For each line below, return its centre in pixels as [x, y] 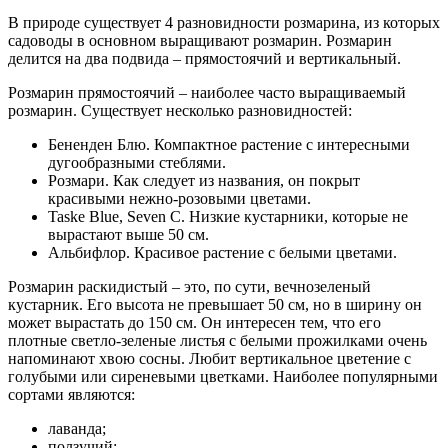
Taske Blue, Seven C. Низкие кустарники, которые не [228, 217]
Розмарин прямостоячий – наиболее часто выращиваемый [207, 93]
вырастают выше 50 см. [128, 235]
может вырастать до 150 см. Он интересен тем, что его [194, 323]
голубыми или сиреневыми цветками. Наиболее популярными [223, 377]
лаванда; [77, 429]
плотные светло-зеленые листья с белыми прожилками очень [217, 341]
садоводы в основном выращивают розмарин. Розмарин [200, 41]
